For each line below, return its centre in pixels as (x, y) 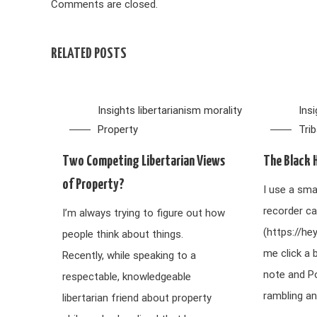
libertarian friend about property (137, 298)
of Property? (93, 185)
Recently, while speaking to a (129, 255)
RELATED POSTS (89, 54)
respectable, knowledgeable (126, 277)
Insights (116, 110)
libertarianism (169, 110)
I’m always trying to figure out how (143, 213)
